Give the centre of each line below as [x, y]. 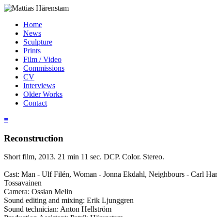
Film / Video [42, 59]
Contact [35, 103]
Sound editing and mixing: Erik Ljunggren [69, 201]
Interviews [39, 85]
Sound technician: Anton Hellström [58, 209]
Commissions [44, 68]
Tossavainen [23, 183]
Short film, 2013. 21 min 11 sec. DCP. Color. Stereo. [84, 157]
